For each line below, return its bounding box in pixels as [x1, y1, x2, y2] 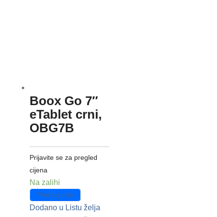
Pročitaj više [36, 191, 74, 199]
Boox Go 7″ [29, 93, 98, 108]
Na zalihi [29, 178, 60, 186]
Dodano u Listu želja [29, 203, 100, 212]
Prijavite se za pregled [29, 153, 97, 161]
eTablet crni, [29, 107, 102, 122]
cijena [29, 166, 47, 174]
